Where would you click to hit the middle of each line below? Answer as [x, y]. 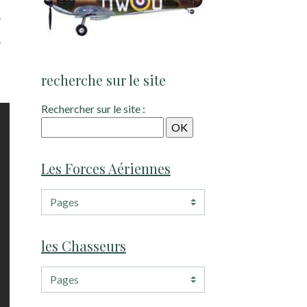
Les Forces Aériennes [106, 169]
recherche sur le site [103, 80]
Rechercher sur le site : [93, 109]
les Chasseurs [83, 246]
